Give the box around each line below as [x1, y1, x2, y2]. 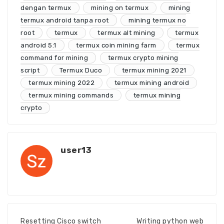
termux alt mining [97, 28, 155, 36]
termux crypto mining [107, 53, 178, 61]
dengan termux [20, 3, 71, 11]
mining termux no [128, 16, 186, 24]
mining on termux [91, 3, 148, 11]
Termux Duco [59, 66, 102, 74]
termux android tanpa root [20, 16, 109, 24]
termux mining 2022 [28, 78, 94, 86]
